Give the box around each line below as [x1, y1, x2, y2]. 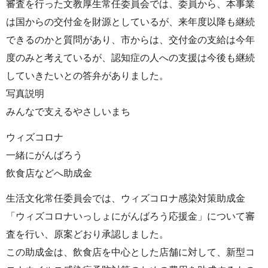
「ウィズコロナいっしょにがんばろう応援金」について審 [6, 211, 255, 222]
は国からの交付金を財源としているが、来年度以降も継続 [6, 16, 255, 27]
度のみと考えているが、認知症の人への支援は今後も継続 [6, 52, 255, 63]
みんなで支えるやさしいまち [6, 106, 130, 117]
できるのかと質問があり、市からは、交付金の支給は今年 [6, 34, 255, 45]
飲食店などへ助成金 [6, 167, 92, 178]
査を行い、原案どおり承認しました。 [6, 229, 169, 240]
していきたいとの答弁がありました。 [6, 70, 169, 81]
